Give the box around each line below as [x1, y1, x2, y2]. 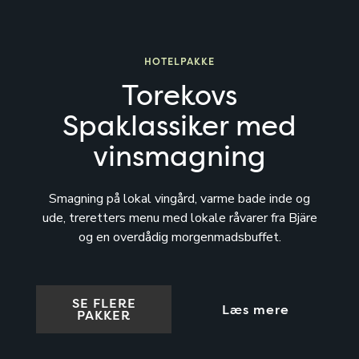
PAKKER [77, 306, 131, 324]
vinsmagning [93, 136, 266, 175]
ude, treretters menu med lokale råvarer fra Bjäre [42, 208, 317, 227]
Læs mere [221, 301, 289, 317]
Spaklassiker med [63, 106, 296, 144]
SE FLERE [71, 294, 136, 312]
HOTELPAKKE [144, 54, 215, 68]
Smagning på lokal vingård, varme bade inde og [49, 189, 310, 208]
